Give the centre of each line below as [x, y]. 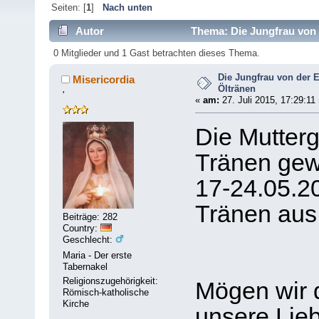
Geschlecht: [89, 239]
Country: [82, 228]
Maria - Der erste [98, 255]
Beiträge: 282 [90, 216]
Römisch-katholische [106, 292]
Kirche [76, 303]
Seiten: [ [68, 8]
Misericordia [103, 79]
